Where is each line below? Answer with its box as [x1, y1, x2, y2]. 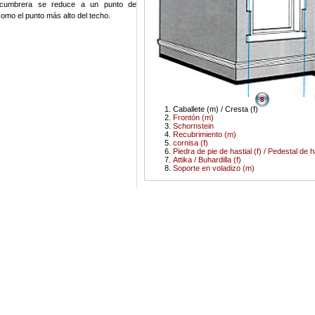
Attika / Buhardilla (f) [173, 155, 241, 164]
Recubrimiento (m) [173, 129, 236, 139]
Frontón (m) [173, 112, 214, 122]
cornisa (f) [173, 138, 208, 147]
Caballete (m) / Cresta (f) [173, 104, 258, 113]
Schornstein [173, 121, 214, 130]
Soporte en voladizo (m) [173, 163, 255, 172]
